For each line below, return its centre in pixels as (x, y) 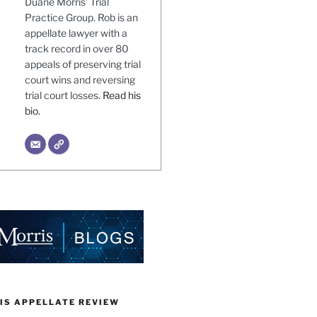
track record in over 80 (76, 48)
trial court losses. (63, 95)
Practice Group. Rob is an (81, 17)
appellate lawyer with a (76, 33)
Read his (121, 95)
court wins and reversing (80, 80)
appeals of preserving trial (82, 64)
